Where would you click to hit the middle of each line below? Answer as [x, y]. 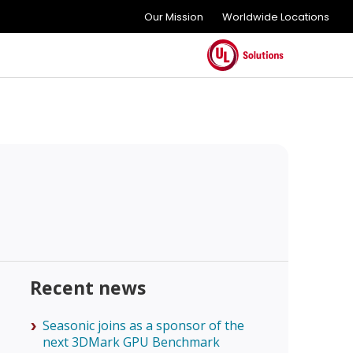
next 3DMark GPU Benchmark [131, 342]
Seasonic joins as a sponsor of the [143, 325]
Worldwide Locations [276, 17]
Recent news [87, 288]
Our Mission [174, 17]
